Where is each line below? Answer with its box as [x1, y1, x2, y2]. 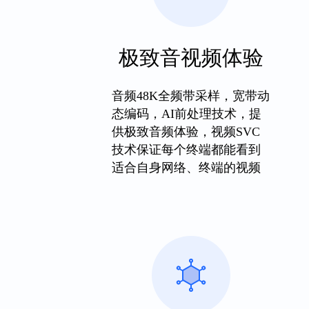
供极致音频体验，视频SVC [112, 125, 261, 139]
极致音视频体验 [119, 46, 264, 69]
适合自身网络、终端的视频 [112, 161, 261, 175]
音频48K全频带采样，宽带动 [112, 89, 270, 103]
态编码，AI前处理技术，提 [112, 107, 262, 121]
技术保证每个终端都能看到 [112, 143, 261, 157]
